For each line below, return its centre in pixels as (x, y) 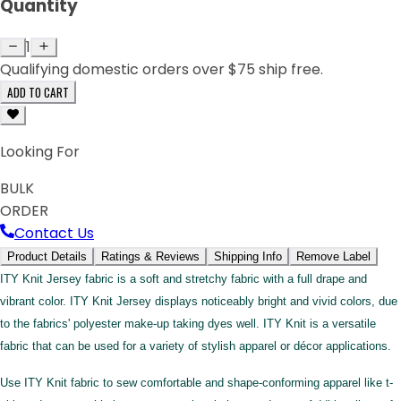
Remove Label (333, 256)
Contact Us (54, 233)
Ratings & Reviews (150, 256)
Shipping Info (248, 256)
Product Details (47, 256)
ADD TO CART (38, 92)
